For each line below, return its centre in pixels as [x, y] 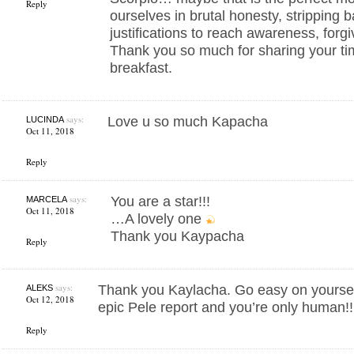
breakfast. [141, 68]
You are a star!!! [160, 201]
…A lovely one [158, 219]
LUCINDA [45, 120]
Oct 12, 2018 [50, 299]
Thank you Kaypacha [177, 236]
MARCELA [46, 200]
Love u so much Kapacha [187, 122]
